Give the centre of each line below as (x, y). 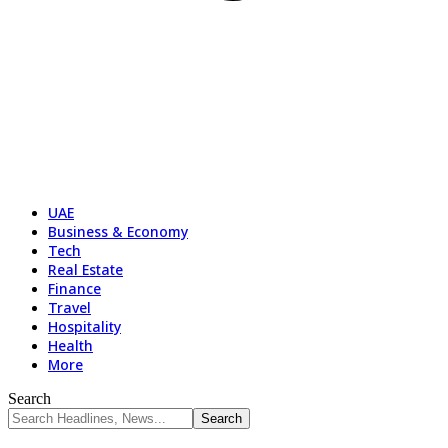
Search (29, 398)
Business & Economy (118, 231)
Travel (69, 307)
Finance (74, 288)
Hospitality (84, 326)
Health (70, 345)
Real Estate (85, 269)
